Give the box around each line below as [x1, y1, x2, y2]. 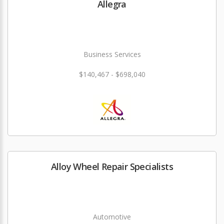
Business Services [83, 49, 141, 59]
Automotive [93, 212, 131, 222]
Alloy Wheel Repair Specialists [51, 160, 173, 173]
